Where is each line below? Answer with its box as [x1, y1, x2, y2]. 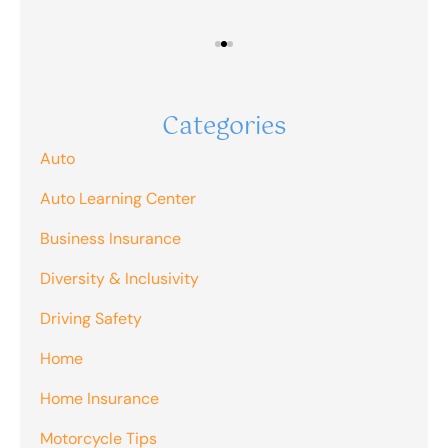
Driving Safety [40, 308, 142, 330]
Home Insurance [40, 388, 159, 410]
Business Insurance [40, 228, 181, 250]
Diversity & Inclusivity [40, 268, 199, 290]
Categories [162, 107, 286, 148]
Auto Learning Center [40, 188, 196, 210]
